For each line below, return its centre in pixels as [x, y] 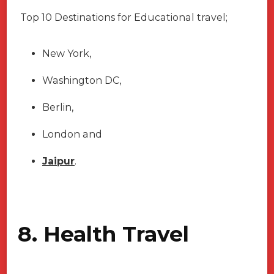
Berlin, [58, 107]
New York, [67, 53]
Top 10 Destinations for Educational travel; [124, 17]
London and [72, 134]
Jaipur [58, 161]
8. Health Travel [103, 234]
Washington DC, [82, 80]
